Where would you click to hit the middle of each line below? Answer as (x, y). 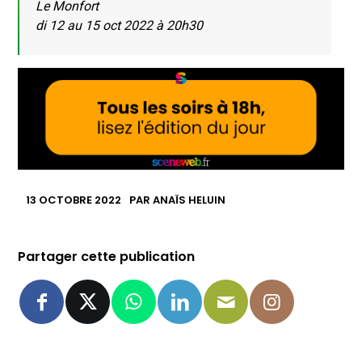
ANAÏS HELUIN (189, 200)
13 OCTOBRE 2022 (74, 200)
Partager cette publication (107, 257)
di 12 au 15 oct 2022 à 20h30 (120, 26)
